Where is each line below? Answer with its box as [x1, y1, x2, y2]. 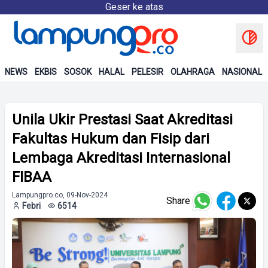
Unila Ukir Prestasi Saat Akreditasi [12, 111, 233, 128]
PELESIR [132, 67, 163, 77]
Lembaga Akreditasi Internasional [12, 150, 230, 166]
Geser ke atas [105, 1, 163, 13]
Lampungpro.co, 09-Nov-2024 [12, 191, 108, 199]
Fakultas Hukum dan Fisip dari [12, 130, 209, 147]
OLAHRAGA [170, 67, 215, 77]
